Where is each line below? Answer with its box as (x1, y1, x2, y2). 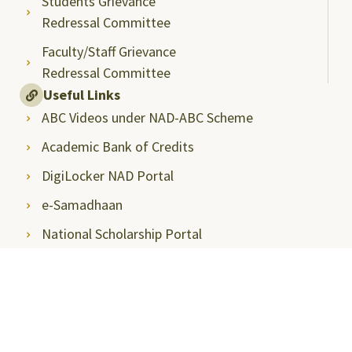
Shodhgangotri (41, 254, 130, 273)
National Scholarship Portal (41, 225, 202, 244)
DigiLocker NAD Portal (41, 167, 174, 185)
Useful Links (43, 86, 120, 104)
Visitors (43, 305, 91, 324)
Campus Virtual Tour (41, 328, 160, 346)
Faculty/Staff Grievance (41, 42, 176, 61)
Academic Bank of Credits (41, 137, 194, 156)
